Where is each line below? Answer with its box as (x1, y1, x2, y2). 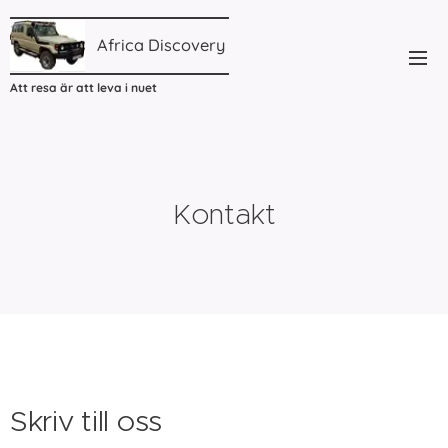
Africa (97, 35, 144, 55)
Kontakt (172, 196, 276, 232)
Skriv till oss (10, 403, 162, 439)
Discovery (148, 35, 225, 55)
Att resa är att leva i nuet (10, 80, 157, 95)
